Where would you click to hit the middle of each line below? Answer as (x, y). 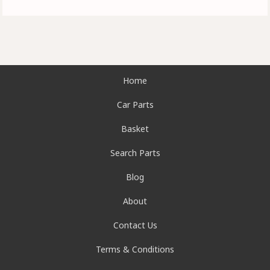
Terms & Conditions (135, 250)
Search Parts (135, 153)
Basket (135, 129)
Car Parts (135, 105)
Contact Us (135, 225)
